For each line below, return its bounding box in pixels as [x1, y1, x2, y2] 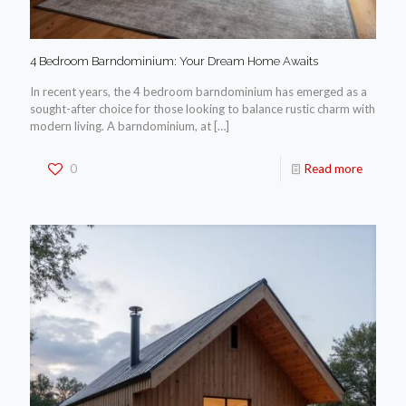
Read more [304, 161, 362, 176]
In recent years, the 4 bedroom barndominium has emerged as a [30, 84, 367, 99]
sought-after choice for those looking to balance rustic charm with [30, 101, 375, 116]
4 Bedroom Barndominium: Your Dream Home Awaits [30, 54, 318, 68]
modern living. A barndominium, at [30, 119, 211, 133]
